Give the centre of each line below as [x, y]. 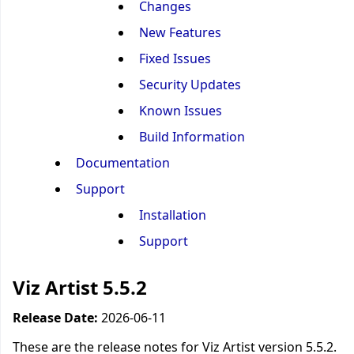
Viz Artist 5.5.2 [80, 287]
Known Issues [181, 111]
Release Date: [57, 318]
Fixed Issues [175, 58]
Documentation [123, 163]
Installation [173, 215]
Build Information [192, 137]
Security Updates [190, 85]
